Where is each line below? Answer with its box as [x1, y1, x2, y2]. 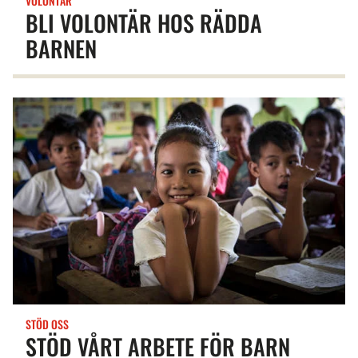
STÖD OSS [26, 316, 69, 333]
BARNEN [26, 31, 97, 65]
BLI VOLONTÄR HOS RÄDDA [26, 6, 262, 39]
